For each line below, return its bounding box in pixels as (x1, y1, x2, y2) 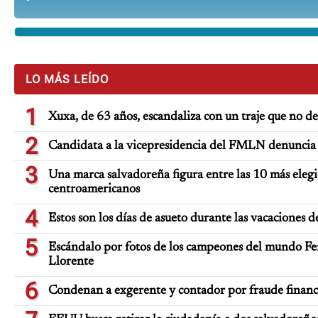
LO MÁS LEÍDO (26, 72, 109, 86)
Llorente (48, 256, 94, 268)
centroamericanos (48, 183, 140, 196)
